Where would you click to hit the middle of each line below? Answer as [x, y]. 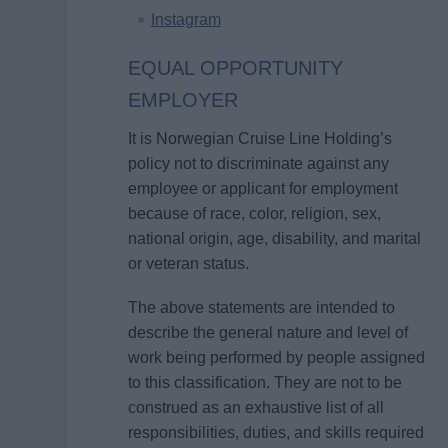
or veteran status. [188, 263]
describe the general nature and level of [267, 332]
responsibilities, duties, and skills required [275, 432]
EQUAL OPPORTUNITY [235, 67]
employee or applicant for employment [262, 188]
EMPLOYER [182, 99]
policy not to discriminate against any [258, 163]
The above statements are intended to [261, 307]
